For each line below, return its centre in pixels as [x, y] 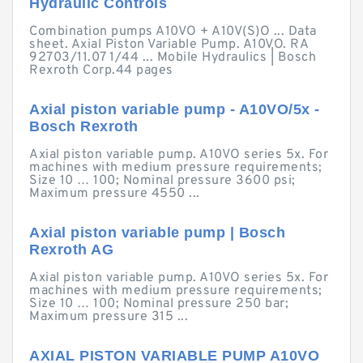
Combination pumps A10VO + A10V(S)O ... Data [173, 32]
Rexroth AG [71, 250]
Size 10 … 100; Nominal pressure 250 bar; [159, 304]
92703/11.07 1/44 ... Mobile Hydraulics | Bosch [173, 58]
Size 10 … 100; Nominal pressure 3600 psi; [162, 181]
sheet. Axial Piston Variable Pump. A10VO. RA [169, 45]
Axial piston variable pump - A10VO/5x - [175, 109]
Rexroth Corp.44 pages [101, 70]
